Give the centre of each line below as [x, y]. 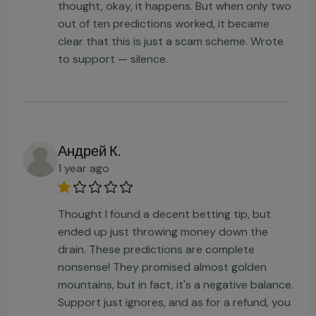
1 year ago [84, 169]
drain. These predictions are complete [156, 250]
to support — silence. [113, 59]
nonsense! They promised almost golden [162, 267]
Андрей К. [89, 151]
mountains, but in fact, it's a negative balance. [176, 285]
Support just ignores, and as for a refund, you [174, 303]
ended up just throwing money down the [163, 232]
